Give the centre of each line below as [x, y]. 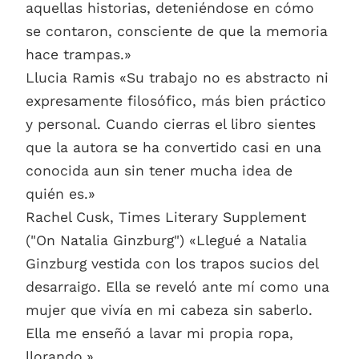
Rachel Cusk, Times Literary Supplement [166, 218]
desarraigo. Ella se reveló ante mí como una [177, 287]
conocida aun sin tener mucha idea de [159, 171]
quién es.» [61, 194]
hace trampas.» [79, 55]
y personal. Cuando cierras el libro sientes [171, 125]
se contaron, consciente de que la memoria [177, 32]
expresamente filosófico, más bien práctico [176, 101]
